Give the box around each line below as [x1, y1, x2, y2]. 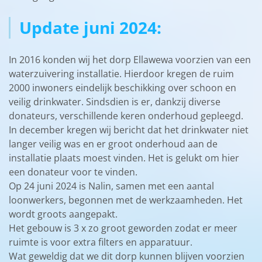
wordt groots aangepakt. [9, 207, 118, 220]
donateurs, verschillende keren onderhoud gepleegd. [9, 109, 243, 122]
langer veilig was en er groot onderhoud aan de [9, 137, 218, 150]
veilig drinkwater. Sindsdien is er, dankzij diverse [9, 95, 220, 108]
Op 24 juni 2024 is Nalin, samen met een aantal [9, 179, 214, 192]
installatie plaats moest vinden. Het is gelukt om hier [9, 151, 239, 164]
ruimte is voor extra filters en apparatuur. [9, 235, 192, 249]
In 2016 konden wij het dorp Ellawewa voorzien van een [9, 53, 251, 66]
